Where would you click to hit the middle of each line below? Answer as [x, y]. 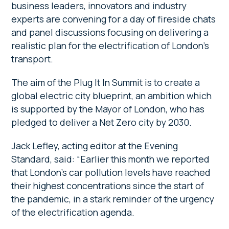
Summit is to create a [156, 82]
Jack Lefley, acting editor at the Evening [95, 145]
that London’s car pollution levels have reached [111, 172]
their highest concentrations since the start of [108, 185]
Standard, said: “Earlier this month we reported [111, 159]
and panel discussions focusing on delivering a [110, 32]
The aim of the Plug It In [61, 82]
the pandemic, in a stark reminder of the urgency [113, 199]
